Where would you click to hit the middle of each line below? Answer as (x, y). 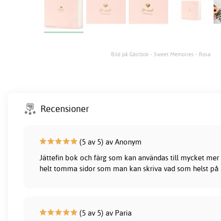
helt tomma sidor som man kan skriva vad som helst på (129, 168)
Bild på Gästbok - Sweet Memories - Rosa (161, 54)
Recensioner (65, 109)
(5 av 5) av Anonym (110, 142)
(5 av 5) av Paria (105, 213)
